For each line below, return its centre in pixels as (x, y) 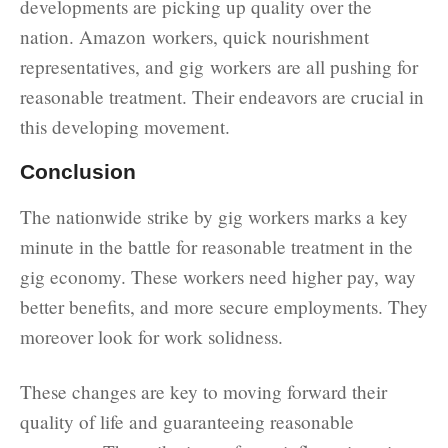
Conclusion (78, 171)
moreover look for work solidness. (151, 336)
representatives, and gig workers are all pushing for (219, 66)
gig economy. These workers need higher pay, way (218, 276)
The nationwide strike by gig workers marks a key (214, 216)
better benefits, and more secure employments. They (224, 306)
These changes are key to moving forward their (203, 391)
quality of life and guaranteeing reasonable (187, 421)
